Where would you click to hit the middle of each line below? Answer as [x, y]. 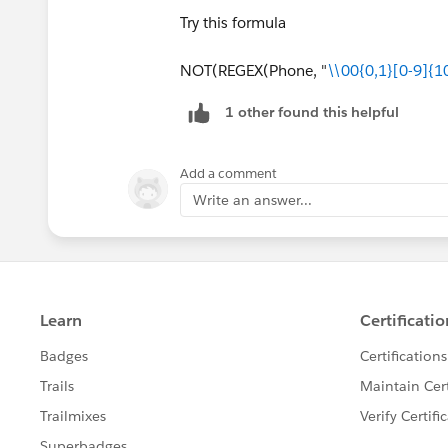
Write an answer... [252, 199]
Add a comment [228, 173]
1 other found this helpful [312, 112]
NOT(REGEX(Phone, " [253, 70]
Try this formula [233, 22]
